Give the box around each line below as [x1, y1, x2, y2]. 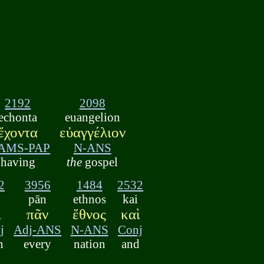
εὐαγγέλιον [59, 124, 126, 141]
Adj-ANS [14, 222, 62, 236]
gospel [82, 155, 118, 169]
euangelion [64, 110, 120, 124]
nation [73, 236, 105, 250]
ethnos [72, 192, 106, 206]
